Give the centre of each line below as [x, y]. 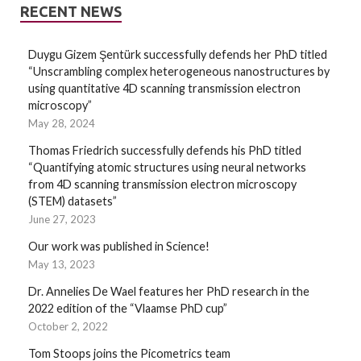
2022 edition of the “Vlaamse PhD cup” [128, 309]
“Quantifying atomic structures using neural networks [167, 168]
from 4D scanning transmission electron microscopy [162, 185]
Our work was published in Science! [119, 247]
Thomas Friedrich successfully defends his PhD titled [165, 151]
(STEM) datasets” [73, 201]
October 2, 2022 [68, 327]
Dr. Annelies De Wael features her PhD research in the [169, 292]
